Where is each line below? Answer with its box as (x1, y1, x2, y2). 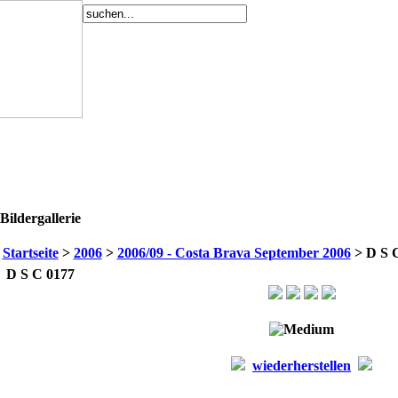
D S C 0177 (5, 267, 75, 282)
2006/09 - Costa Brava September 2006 (116, 245, 351, 260)
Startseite (2, 245, 59, 260)
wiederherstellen (252, 358, 351, 373)
